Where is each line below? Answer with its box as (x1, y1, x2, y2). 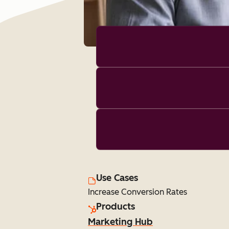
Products (96, 201, 135, 212)
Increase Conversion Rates (88, 187, 187, 197)
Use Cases (96, 172, 138, 184)
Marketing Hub (88, 216, 153, 227)
